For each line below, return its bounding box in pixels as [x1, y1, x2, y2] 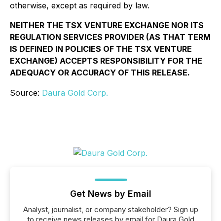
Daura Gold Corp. [42, 88, 108, 98]
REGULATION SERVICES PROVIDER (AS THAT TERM [10, 32, 211, 42]
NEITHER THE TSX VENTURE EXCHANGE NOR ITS [10, 20, 204, 31]
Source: [10, 88, 42, 98]
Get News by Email [70, 188, 151, 199]
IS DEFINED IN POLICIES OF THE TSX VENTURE [10, 44, 192, 54]
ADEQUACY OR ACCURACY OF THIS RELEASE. [10, 68, 190, 78]
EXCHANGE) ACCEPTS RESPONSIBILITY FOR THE [10, 56, 202, 66]
